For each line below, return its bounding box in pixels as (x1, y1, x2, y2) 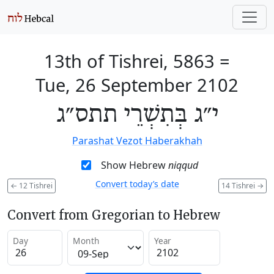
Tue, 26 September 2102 (35, 73, 239, 97)
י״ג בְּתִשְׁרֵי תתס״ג (56, 100, 218, 130)
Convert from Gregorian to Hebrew (7, 207, 220, 223)
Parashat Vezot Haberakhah (72, 134, 202, 147)
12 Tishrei (17, 180, 53, 191)
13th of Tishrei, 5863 (44, 49, 215, 73)
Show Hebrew (100, 158, 168, 172)
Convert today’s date (95, 178, 179, 190)
